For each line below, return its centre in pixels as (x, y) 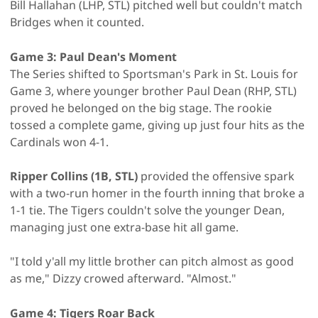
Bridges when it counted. (77, 22)
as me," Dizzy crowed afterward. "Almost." (123, 278)
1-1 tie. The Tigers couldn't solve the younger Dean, (147, 210)
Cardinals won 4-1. (59, 142)
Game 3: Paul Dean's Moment (93, 56)
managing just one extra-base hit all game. (124, 227)
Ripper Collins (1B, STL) (75, 176)
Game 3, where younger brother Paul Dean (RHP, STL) (153, 91)
